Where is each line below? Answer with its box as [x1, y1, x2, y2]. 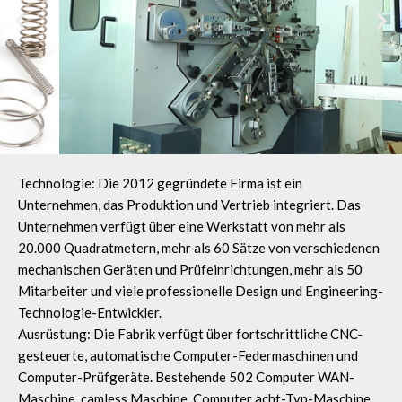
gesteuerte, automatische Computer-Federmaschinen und [18, 347, 358, 364]
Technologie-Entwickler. [18, 304, 162, 321]
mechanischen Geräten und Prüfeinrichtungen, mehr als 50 [18, 261, 363, 278]
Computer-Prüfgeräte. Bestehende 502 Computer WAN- [18, 369, 354, 386]
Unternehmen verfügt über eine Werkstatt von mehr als [18, 218, 345, 235]
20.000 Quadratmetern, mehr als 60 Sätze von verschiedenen [18, 240, 380, 257]
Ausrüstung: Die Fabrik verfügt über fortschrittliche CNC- [18, 326, 363, 343]
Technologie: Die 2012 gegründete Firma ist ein [18, 175, 302, 192]
